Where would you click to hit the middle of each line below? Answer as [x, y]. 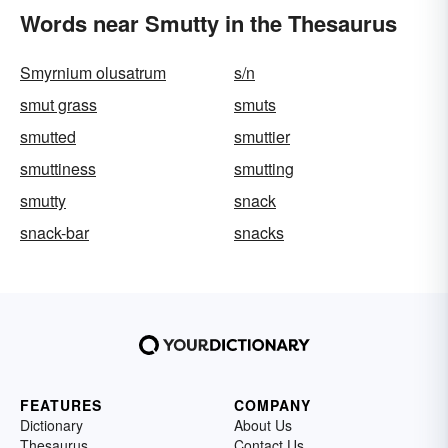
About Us [263, 425]
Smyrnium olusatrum [93, 72]
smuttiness [58, 168]
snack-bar [54, 232]
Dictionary [51, 425]
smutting [264, 168]
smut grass [58, 104]
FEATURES [61, 405]
